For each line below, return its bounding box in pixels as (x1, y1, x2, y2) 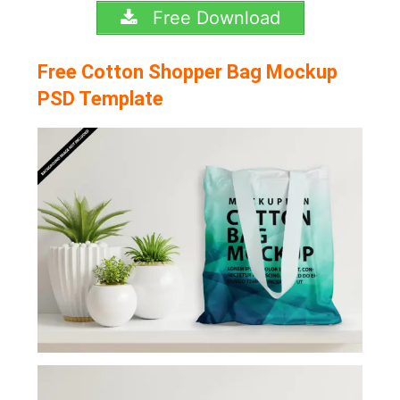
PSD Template (37, 87, 164, 111)
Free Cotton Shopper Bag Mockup (37, 61, 338, 84)
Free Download (146, 7, 280, 29)
